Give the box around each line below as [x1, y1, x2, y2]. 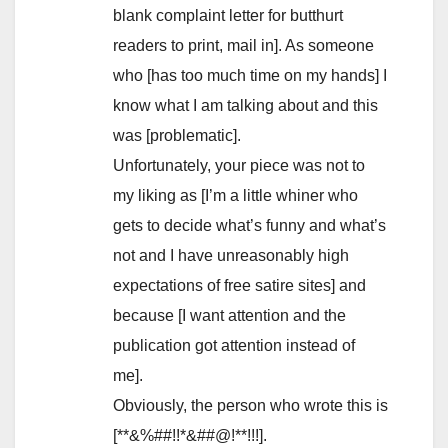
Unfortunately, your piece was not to [113, 157, 365, 175]
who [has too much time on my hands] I [113, 67, 387, 85]
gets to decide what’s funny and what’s [113, 217, 386, 235]
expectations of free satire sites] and [113, 277, 366, 295]
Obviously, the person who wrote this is [113, 397, 388, 415]
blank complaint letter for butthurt [113, 7, 343, 25]
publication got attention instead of [113, 337, 355, 355]
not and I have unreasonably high [113, 247, 349, 265]
